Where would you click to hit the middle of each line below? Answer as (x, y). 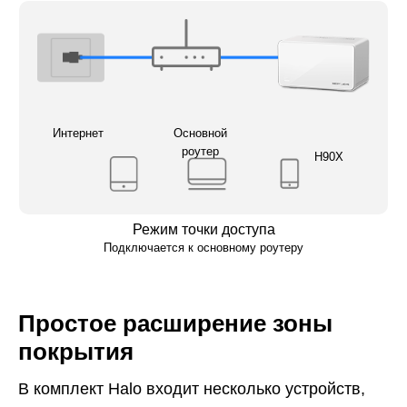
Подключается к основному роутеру (203, 247)
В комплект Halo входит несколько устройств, (192, 388)
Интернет (78, 133)
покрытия (76, 352)
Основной (200, 133)
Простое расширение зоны (175, 324)
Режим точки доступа (203, 229)
